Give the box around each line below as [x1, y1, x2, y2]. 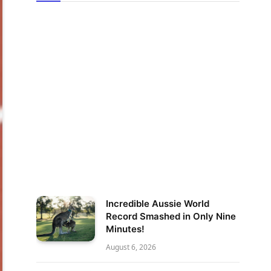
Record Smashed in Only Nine [106, 211, 236, 222]
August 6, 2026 [106, 242, 156, 252]
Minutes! [106, 223, 145, 235]
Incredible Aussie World [106, 198, 209, 209]
